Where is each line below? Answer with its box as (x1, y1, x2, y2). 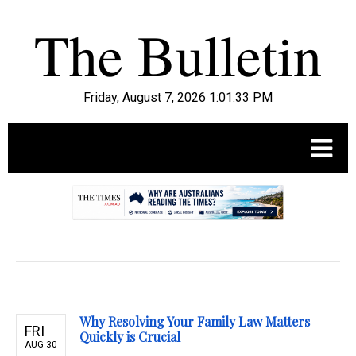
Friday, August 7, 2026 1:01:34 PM (83, 90, 273, 105)
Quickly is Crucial (79, 328, 180, 346)
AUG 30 (25, 339, 57, 351)
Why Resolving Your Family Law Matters (79, 313, 310, 331)
